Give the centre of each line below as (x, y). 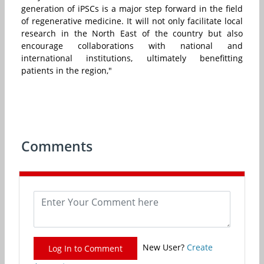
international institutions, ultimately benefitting (132, 58)
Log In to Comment (85, 249)
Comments (57, 146)
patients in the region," (67, 71)
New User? (165, 247)
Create (200, 247)
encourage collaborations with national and (132, 46)
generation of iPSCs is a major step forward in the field (132, 9)
